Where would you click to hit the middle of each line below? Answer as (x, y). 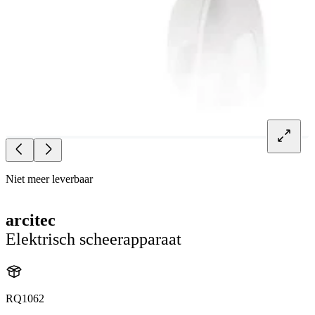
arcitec (31, 220)
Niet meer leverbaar (49, 179)
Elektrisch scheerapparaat (94, 239)
